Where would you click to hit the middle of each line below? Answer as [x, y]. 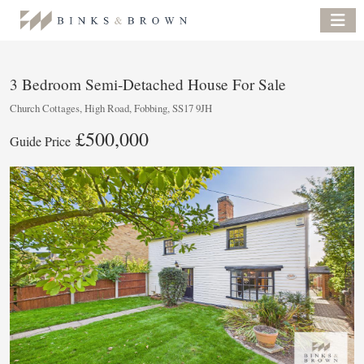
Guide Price [40, 141]
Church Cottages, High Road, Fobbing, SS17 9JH [111, 108]
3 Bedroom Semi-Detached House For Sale [148, 84]
